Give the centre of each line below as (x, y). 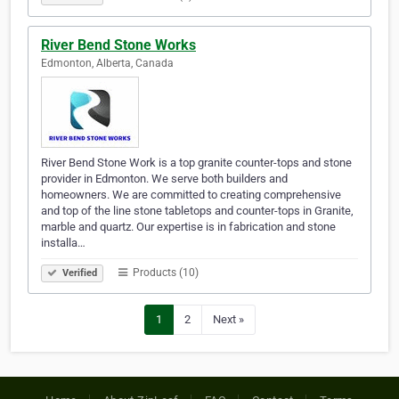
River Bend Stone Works (118, 45)
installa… (63, 243)
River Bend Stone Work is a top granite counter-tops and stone (196, 163)
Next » (228, 320)
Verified (78, 273)
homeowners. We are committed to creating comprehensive (191, 195)
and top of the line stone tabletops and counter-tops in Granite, (197, 211)
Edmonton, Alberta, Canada (107, 64)
